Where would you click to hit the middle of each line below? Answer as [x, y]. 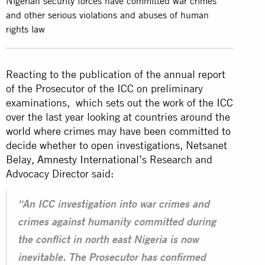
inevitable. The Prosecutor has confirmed [112, 258]
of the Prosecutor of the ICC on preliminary [104, 88]
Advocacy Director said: [60, 173]
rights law [25, 29]
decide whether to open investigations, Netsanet [117, 145]
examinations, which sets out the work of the [111, 102]
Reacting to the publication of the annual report [116, 74]
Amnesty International [88, 159]
